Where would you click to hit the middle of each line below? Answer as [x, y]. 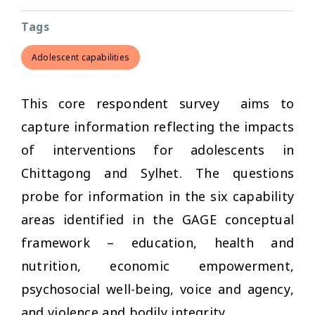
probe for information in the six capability [157, 196]
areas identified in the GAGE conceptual [157, 219]
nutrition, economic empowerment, [157, 265]
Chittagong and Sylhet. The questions [157, 173]
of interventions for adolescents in [157, 149]
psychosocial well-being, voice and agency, [157, 289]
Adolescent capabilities [81, 57]
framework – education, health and [157, 242]
